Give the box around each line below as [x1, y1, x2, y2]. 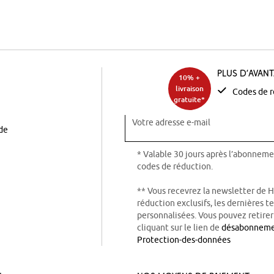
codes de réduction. [137, 161, 213, 171]
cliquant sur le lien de [137, 222, 221, 232]
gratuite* [174, 95, 205, 103]
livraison [175, 84, 204, 92]
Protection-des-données [137, 234, 231, 245]
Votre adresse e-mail [132, 117, 210, 127]
